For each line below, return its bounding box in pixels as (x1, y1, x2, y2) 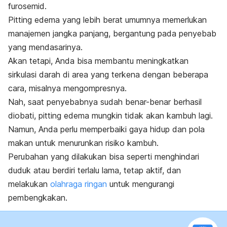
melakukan (8, 179, 50, 190)
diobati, (8, 110, 39, 121)
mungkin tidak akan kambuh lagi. (89, 110, 213, 121)
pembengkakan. (8, 193, 67, 203)
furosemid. (8, 1, 47, 12)
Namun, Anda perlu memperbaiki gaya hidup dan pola (8, 124, 205, 135)
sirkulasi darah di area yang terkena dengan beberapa (8, 69, 208, 80)
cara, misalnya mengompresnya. (8, 83, 127, 94)
